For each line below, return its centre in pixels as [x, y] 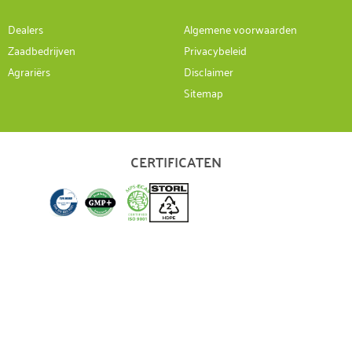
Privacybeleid [215, 49]
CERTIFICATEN [176, 161]
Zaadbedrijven [42, 49]
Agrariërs [29, 71]
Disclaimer [209, 71]
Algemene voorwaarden [240, 28]
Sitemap [203, 92]
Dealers [26, 28]
